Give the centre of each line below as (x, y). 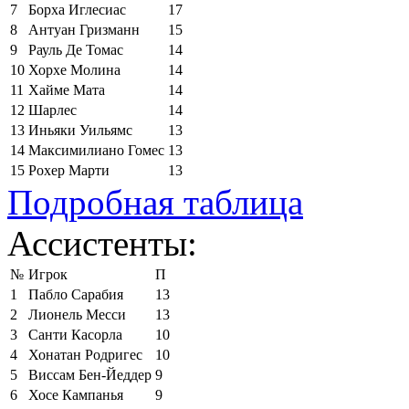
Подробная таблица (155, 202)
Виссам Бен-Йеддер (90, 374)
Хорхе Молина (74, 69)
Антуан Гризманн (84, 29)
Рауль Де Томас (76, 49)
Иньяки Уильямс (80, 130)
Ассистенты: (102, 243)
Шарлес (52, 110)
